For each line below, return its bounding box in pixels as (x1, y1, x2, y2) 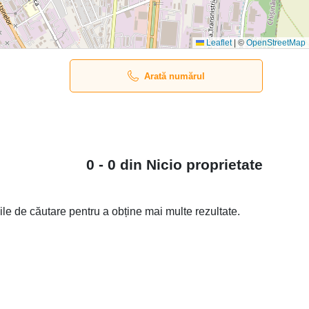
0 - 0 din (86, 156, 146, 172)
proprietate (182, 156, 263, 172)
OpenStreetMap (246, 38, 306, 48)
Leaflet (204, 38, 232, 48)
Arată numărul (144, 70, 205, 81)
